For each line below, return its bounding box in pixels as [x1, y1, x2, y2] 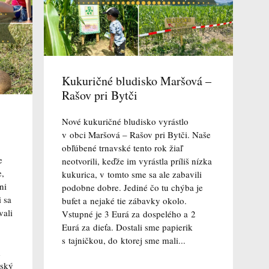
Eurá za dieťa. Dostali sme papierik [61, 221, 193, 234]
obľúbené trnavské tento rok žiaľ [61, 142, 183, 154]
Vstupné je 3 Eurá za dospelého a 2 [61, 208, 196, 220]
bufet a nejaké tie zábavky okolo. [61, 195, 187, 207]
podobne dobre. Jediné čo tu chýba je [61, 181, 203, 194]
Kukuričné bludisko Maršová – [61, 73, 211, 89]
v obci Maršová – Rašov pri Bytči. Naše [61, 128, 211, 141]
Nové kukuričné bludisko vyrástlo [61, 115, 189, 128]
